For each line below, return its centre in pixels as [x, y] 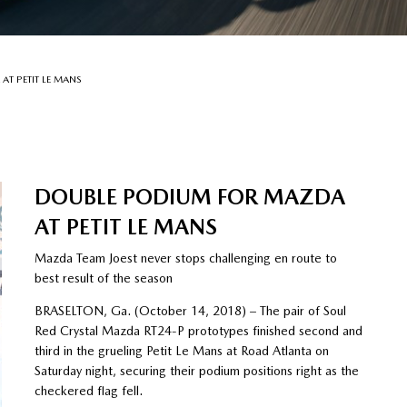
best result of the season [103, 278]
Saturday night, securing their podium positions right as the [196, 370]
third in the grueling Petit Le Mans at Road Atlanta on [181, 350]
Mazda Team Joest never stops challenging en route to [185, 258]
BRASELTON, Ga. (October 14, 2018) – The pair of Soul [190, 310]
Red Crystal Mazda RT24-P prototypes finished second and [198, 330]
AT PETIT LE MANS [125, 226]
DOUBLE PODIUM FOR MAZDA [189, 196]
